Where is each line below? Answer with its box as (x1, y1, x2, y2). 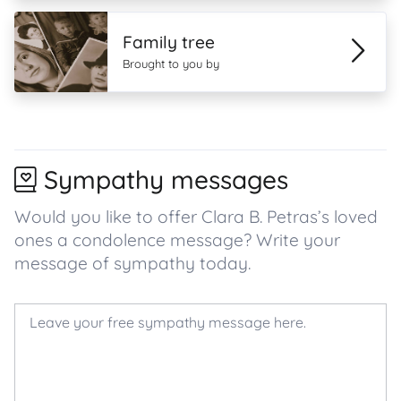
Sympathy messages (44, 164, 288, 195)
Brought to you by (123, 56, 219, 71)
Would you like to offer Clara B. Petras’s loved (14, 206, 378, 227)
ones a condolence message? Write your (14, 229, 340, 251)
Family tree (123, 31, 215, 53)
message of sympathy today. (14, 252, 251, 274)
